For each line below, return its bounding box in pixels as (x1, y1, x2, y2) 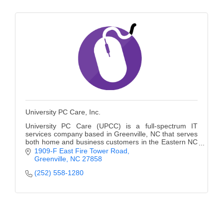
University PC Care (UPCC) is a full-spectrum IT (25, 121, 198, 130)
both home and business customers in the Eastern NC (25, 137, 198, 146)
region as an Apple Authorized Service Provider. (25, 145, 175, 154)
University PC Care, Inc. (25, 108, 101, 116)
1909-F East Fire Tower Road (34, 147, 127, 155)
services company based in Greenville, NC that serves (25, 129, 198, 138)
